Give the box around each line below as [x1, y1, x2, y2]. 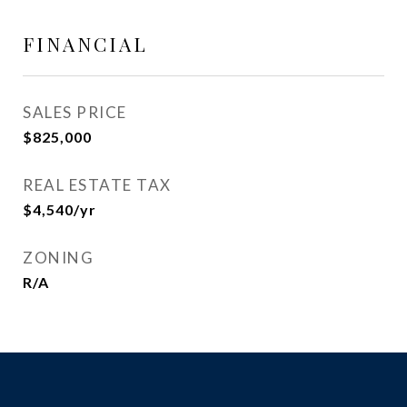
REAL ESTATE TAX [23, 175, 172, 194]
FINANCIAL [23, 31, 148, 56]
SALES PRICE [23, 103, 127, 122]
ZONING [23, 248, 94, 267]
